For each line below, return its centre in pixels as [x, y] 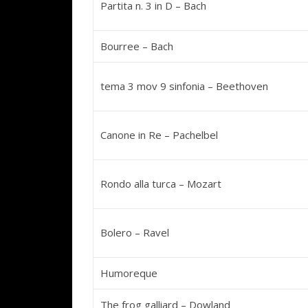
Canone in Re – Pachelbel [159, 135]
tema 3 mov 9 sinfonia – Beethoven [184, 86]
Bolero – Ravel [135, 232]
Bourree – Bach [137, 46]
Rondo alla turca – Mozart [161, 184]
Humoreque [129, 273]
